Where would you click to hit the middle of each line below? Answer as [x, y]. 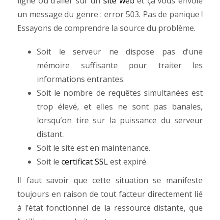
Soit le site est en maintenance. [95, 148]
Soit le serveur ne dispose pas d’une [120, 52]
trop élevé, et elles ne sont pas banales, [120, 107]
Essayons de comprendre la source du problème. [107, 28]
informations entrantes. [81, 79]
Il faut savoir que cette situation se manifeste [110, 180]
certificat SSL [85, 162]
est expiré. [128, 162]
